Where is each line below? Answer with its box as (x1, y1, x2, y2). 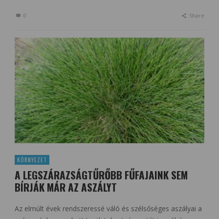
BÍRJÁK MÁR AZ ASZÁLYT (15, 179, 117, 195)
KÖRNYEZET (17, 155, 47, 164)
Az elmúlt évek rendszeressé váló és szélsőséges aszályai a (15, 203, 202, 213)
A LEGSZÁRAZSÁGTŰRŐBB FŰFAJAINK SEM (15, 167, 188, 182)
